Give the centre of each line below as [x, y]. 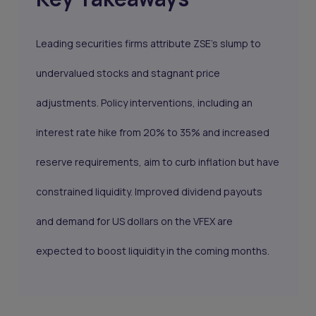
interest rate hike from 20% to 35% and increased [153, 133]
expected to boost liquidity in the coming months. [153, 251]
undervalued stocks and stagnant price [128, 73]
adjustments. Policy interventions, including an [145, 103]
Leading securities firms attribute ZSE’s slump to [149, 44]
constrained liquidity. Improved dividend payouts [150, 192]
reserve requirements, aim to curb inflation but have [158, 162]
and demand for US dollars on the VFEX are [135, 221]
